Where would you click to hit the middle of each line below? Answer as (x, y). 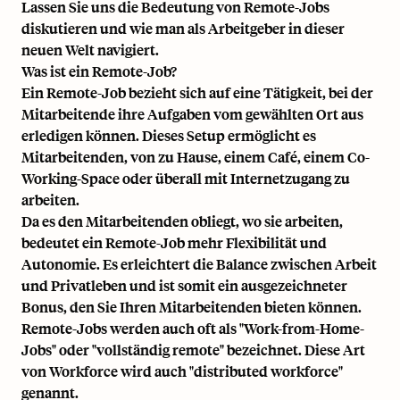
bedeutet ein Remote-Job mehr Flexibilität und (174, 243)
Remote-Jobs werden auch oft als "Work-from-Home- (193, 329)
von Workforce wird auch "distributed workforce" (182, 371)
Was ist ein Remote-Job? (99, 71)
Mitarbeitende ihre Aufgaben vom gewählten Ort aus (192, 114)
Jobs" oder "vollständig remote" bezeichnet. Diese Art (193, 350)
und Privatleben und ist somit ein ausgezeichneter (184, 286)
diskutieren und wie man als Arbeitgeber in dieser (183, 29)
